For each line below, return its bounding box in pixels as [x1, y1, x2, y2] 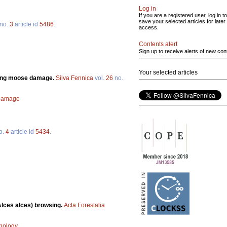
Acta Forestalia [64, 202, 105, 209]
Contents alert [139, 41, 177, 48]
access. [139, 24, 159, 30]
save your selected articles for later [139, 18, 225, 24]
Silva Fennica [56, 74, 93, 82]
